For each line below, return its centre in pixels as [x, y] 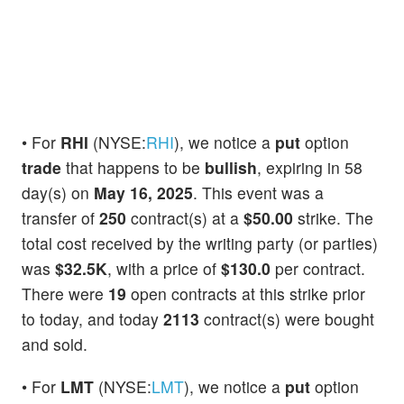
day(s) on [58, 193]
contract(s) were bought [287, 319]
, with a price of [164, 269]
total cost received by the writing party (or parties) [200, 243]
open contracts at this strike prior [246, 294]
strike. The [333, 218]
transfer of [60, 218]
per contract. [318, 269]
